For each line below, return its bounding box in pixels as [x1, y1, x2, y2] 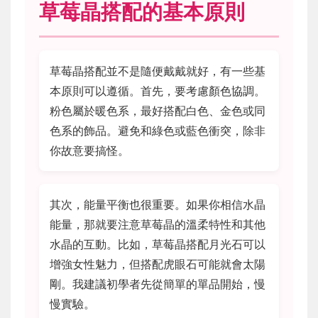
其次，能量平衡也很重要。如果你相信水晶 [50, 197, 265, 212]
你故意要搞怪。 [50, 143, 129, 158]
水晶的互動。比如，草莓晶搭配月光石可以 [50, 236, 265, 251]
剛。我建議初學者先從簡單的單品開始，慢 [50, 276, 265, 291]
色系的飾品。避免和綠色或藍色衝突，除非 [50, 123, 265, 138]
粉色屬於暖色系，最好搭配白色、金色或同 [50, 103, 265, 118]
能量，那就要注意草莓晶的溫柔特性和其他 [50, 216, 265, 231]
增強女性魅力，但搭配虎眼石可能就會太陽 [50, 256, 265, 271]
